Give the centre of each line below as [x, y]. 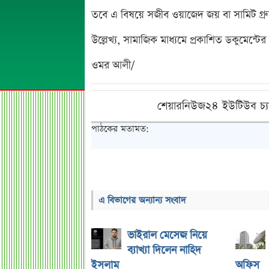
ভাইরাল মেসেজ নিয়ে [167, 235]
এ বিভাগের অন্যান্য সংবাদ [142, 200]
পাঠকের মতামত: [120, 129]
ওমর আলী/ [113, 65]
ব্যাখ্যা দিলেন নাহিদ [164, 250]
